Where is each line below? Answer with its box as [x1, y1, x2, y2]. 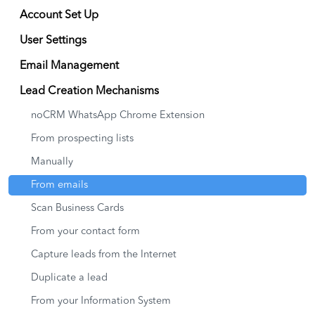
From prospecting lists [31, 134, 134, 144]
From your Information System [31, 296, 171, 307]
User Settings [20, 35, 86, 46]
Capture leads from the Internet [31, 250, 176, 260]
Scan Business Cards [31, 203, 124, 214]
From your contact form [31, 226, 140, 237]
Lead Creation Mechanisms [20, 86, 159, 97]
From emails [31, 180, 88, 191]
